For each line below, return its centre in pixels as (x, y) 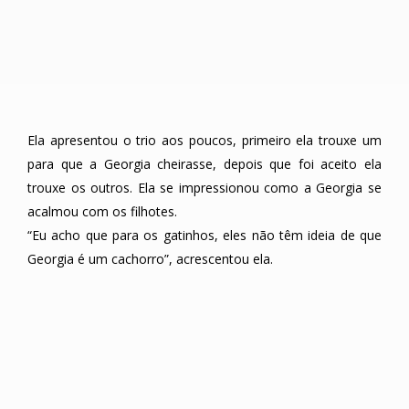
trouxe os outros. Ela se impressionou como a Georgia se (204, 188)
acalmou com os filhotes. (102, 212)
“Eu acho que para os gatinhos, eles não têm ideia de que (204, 236)
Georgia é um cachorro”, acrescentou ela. (150, 259)
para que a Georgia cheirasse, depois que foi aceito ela (204, 164)
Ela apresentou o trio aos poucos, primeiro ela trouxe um (204, 141)
